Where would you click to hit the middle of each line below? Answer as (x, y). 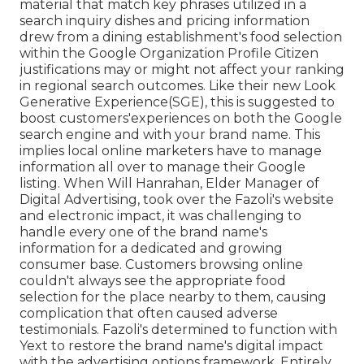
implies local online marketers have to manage (171, 150)
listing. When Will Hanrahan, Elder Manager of (169, 183)
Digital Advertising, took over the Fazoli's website (177, 199)
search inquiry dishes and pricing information (165, 20)
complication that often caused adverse (149, 313)
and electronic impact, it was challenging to (160, 215)
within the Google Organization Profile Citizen (169, 53)
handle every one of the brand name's (143, 232)
